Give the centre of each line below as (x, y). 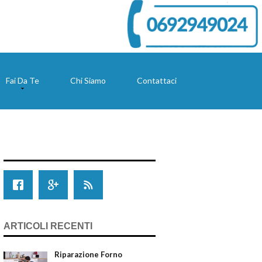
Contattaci (156, 81)
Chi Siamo (88, 81)
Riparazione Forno (88, 254)
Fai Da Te (22, 81)
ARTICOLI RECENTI (48, 226)
